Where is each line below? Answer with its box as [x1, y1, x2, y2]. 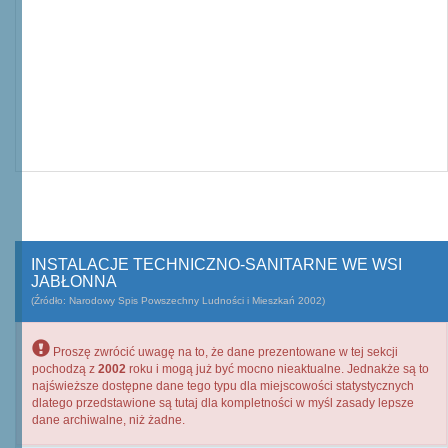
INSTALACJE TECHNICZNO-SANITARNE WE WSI [31, 256, 402, 273]
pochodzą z [32, 362, 98, 376]
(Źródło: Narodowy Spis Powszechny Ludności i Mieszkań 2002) [31, 295, 325, 306]
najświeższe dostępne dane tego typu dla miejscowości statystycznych [32, 379, 414, 393]
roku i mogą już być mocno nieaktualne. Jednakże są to [126, 362, 429, 376]
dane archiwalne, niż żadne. [32, 413, 185, 427]
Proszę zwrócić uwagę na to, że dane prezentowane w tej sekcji [50, 345, 398, 359]
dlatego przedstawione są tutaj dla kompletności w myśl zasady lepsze [32, 396, 414, 410]
